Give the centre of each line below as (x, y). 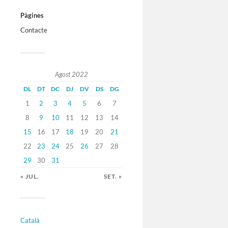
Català (30, 221)
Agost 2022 (71, 75)
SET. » (113, 177)
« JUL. (30, 177)
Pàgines (32, 16)
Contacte (34, 30)
